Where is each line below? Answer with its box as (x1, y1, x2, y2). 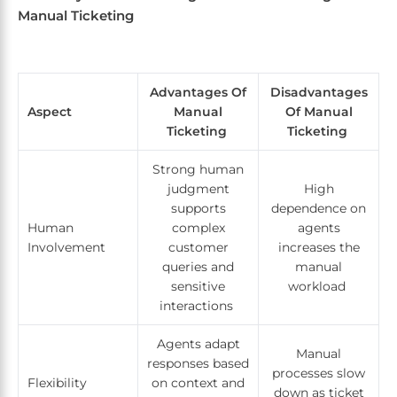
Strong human (152, 161, 244, 178)
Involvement (27, 239, 109, 256)
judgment (167, 181, 230, 198)
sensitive (171, 278, 225, 295)
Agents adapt (156, 336, 240, 353)
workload (288, 278, 349, 295)
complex (171, 220, 225, 237)
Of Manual (284, 104, 353, 121)
